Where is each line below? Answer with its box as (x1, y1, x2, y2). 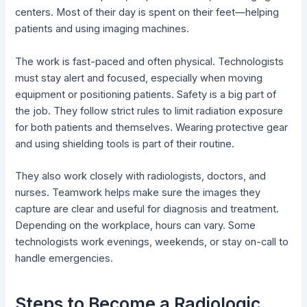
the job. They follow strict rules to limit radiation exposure (15, 104, 284, 117)
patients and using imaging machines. (15, 23, 190, 36)
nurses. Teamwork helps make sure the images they (15, 186, 261, 199)
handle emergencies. (15, 252, 114, 265)
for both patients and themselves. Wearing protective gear (15, 121, 288, 134)
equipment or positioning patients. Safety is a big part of (15, 88, 277, 101)
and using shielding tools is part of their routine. (15, 137, 235, 150)
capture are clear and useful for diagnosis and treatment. (15, 203, 280, 216)
